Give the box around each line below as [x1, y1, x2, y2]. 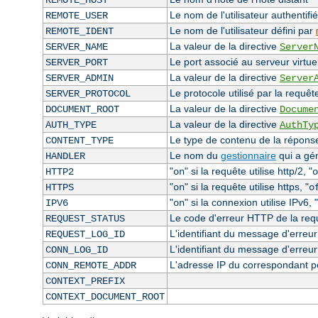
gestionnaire [220, 150, 276, 162]
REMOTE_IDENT [45, 26, 114, 38]
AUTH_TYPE [45, 119, 97, 131]
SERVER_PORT [45, 57, 108, 69]
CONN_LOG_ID [45, 244, 108, 256]
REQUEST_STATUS [45, 213, 125, 225]
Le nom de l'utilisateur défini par [169, 25, 316, 37]
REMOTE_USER [45, 10, 108, 22]
